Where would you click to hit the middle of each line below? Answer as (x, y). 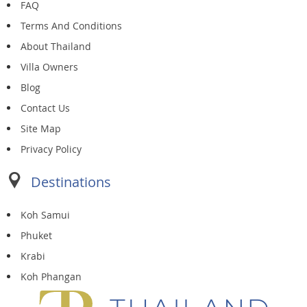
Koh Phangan (51, 276)
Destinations (71, 182)
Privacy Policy (51, 149)
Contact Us (45, 108)
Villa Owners (49, 66)
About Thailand (56, 46)
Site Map (41, 128)
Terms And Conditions (71, 25)
